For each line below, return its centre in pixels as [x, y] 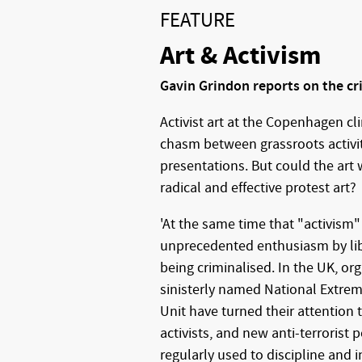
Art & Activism [240, 55]
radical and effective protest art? [258, 187]
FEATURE [198, 21]
